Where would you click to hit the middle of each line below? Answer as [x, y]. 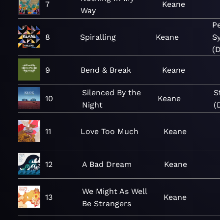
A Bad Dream [107, 164]
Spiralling [98, 37]
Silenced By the [111, 92]
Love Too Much [110, 131]
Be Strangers [107, 203]
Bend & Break [106, 70]
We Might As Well [114, 191]
